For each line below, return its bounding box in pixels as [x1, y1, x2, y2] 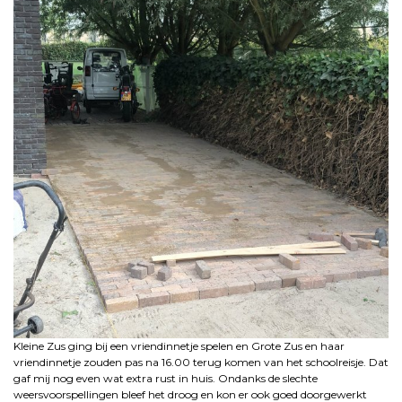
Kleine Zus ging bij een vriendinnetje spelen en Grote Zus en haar [13, 339, 345, 354]
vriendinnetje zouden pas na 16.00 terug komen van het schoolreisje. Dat [13, 355, 389, 370]
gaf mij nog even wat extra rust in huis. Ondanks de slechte [13, 371, 318, 386]
